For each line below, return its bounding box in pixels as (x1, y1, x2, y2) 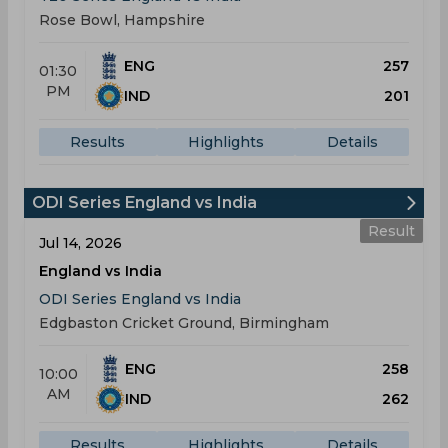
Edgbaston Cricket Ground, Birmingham (39, 314, 329, 332)
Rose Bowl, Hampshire (39, 11, 205, 29)
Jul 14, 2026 (39, 234, 122, 252)
